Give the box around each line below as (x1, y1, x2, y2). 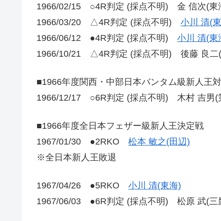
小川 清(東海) (128, 181, 181, 191)
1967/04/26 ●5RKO (37, 181, 128, 191)
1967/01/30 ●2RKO (37, 137, 128, 147)
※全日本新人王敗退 (37, 152, 116, 163)
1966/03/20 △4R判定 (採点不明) (37, 17, 181, 27)
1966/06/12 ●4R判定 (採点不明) (37, 33, 177, 43)
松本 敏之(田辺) (128, 137, 190, 147)
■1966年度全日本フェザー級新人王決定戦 (37, 121, 204, 131)
